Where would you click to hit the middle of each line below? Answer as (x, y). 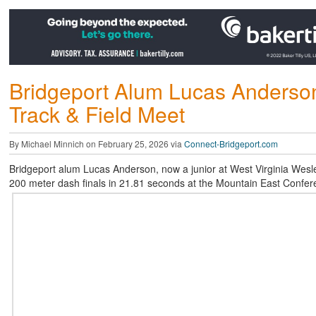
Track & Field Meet (97, 114)
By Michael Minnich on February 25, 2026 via (96, 143)
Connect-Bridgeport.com (231, 143)
